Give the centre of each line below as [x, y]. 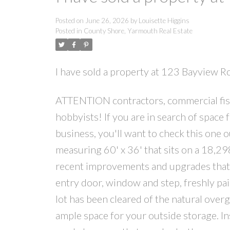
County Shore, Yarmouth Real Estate [138, 31]
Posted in [69, 31]
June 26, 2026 [107, 21]
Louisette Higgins [164, 21]
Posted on [70, 21]
